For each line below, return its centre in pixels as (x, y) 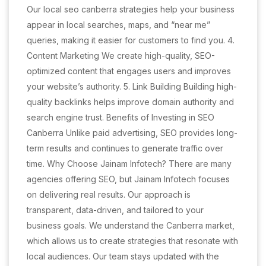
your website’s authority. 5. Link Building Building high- (132, 86)
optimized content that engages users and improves (129, 71)
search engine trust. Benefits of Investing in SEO (121, 117)
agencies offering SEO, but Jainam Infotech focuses (128, 179)
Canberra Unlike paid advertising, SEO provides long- (132, 133)
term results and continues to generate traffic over (125, 148)
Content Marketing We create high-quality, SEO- (121, 56)
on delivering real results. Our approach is (109, 194)
